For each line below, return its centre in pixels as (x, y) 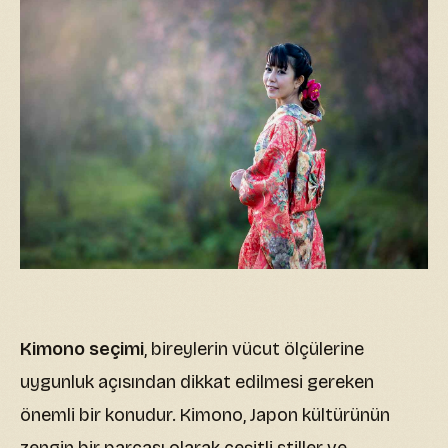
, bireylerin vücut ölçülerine (254, 348)
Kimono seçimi (82, 348)
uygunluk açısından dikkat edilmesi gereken (197, 381)
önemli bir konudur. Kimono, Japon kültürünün (205, 414)
